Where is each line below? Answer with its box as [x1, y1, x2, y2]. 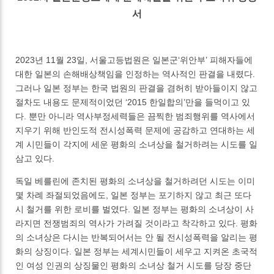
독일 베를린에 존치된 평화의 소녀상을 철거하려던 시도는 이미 [15, 176, 256, 187]
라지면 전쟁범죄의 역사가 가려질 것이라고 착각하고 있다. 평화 [15, 218, 258, 229]
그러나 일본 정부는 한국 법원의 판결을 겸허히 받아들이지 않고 [15, 83, 258, 94]
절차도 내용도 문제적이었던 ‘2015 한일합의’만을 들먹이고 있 [15, 97, 251, 108]
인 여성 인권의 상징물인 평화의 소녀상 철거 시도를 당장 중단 [15, 261, 252, 271]
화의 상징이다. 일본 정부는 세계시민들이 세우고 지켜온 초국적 [15, 246, 258, 257]
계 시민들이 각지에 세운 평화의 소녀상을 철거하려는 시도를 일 [15, 139, 258, 150]
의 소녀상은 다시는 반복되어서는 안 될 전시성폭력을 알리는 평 [15, 232, 258, 243]
